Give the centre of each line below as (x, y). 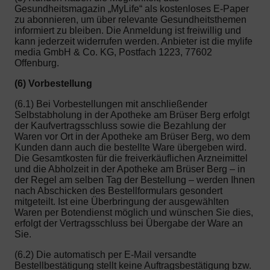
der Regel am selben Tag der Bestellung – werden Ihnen (135, 180)
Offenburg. (37, 63)
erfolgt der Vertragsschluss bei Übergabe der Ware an (129, 224)
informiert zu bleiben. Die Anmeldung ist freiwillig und (128, 31)
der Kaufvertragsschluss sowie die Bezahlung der (120, 126)
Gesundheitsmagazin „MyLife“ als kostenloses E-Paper (132, 9)
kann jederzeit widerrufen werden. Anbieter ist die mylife (133, 42)
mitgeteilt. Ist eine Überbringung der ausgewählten (122, 202)
